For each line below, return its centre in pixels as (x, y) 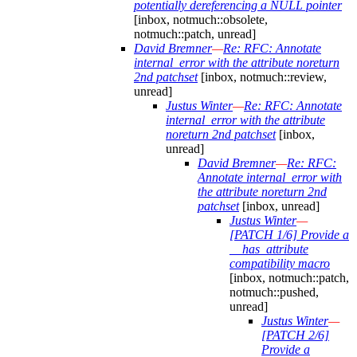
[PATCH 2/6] (295, 335)
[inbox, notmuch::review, (262, 77)
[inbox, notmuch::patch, (289, 278)
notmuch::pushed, (274, 292)
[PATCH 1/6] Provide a (289, 235)
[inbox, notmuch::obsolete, (201, 20)
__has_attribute (269, 249)
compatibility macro (280, 264)
